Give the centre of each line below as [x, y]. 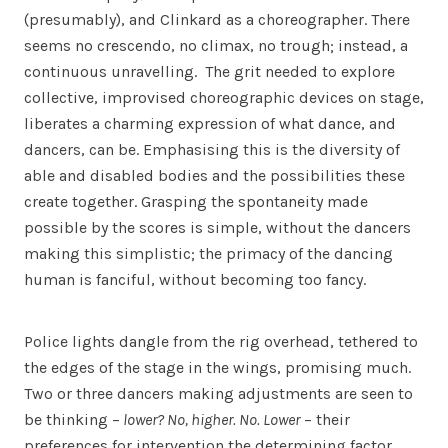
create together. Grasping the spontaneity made [196, 202]
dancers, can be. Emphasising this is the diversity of [212, 150]
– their [325, 420]
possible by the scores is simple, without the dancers [217, 228]
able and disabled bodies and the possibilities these [214, 176]
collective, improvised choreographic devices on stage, [224, 98]
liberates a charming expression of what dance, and [210, 124]
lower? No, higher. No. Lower [210, 420]
